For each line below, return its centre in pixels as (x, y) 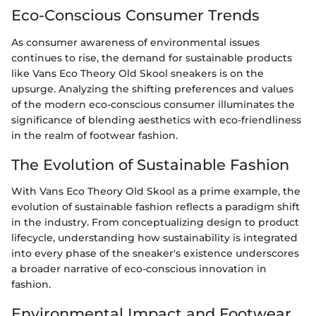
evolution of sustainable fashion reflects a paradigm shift (156, 207)
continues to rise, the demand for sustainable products (152, 57)
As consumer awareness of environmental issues (135, 42)
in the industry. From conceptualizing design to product (155, 222)
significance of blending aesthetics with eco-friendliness (156, 120)
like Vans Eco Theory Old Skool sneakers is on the (138, 73)
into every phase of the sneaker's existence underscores (155, 253)
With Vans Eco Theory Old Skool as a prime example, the (156, 191)
